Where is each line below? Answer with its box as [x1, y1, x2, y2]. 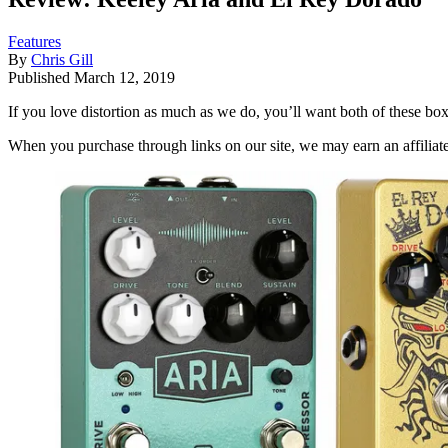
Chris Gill [31, 50, 93, 68]
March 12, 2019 [74, 68, 175, 86]
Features [8, 32, 61, 50]
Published [8, 68, 74, 86]
